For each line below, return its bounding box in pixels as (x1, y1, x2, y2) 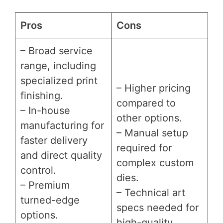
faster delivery (20, 134, 88, 146)
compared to (116, 97, 176, 109)
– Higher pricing (116, 82, 191, 94)
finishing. (20, 89, 63, 102)
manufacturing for (20, 119, 104, 131)
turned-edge (20, 194, 80, 206)
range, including (20, 59, 96, 72)
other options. (116, 111, 182, 124)
